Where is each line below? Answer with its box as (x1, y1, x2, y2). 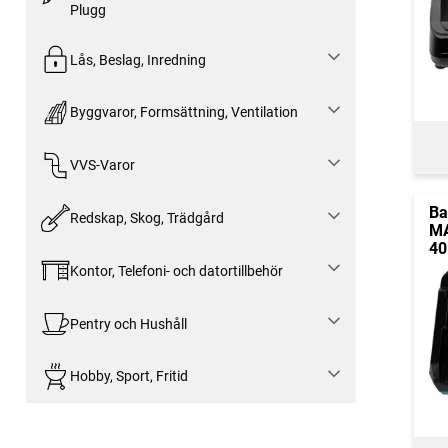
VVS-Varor (69, 157, 135, 174)
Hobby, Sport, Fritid (69, 368, 188, 385)
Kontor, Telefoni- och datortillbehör (69, 262, 283, 279)
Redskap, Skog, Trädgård (69, 209, 224, 226)
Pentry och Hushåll (69, 315, 187, 332)
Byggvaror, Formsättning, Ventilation (69, 104, 298, 121)
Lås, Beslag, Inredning (69, 51, 206, 68)
